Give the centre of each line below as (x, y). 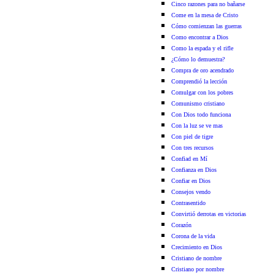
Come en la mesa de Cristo (205, 15)
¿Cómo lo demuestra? (198, 59)
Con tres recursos (192, 148)
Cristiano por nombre (198, 269)
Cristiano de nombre (196, 258)
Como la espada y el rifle (202, 48)
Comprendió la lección (199, 81)
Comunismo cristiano (198, 103)
